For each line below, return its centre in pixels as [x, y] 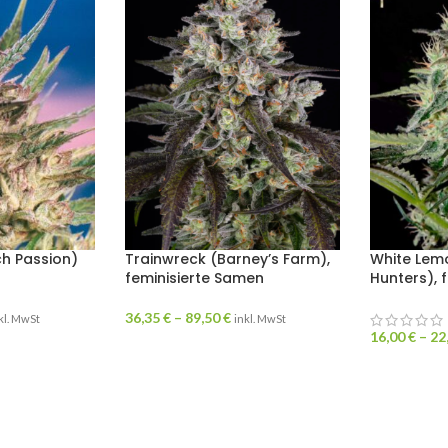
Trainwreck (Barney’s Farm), [227, 259]
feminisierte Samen [194, 278]
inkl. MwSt [259, 319]
